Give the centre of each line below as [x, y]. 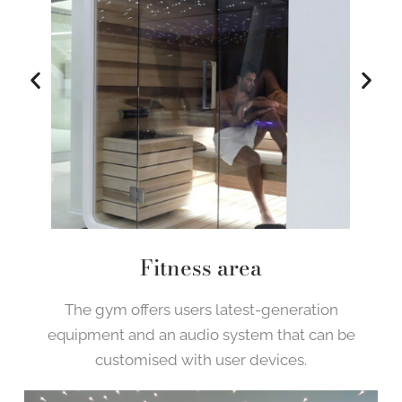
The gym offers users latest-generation [201, 310]
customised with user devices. [201, 360]
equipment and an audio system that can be [201, 335]
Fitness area [201, 268]
